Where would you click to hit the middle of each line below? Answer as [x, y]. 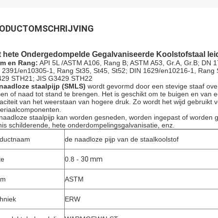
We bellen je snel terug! [132, 133]
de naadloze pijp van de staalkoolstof [122, 139]
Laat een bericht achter [45, 133]
